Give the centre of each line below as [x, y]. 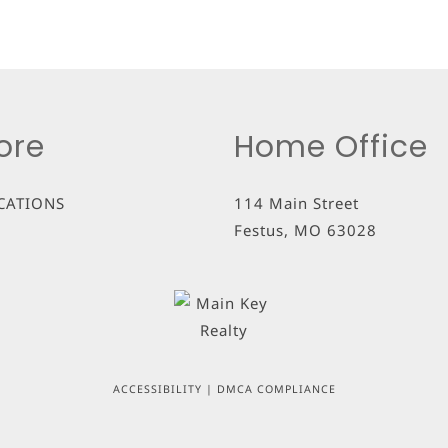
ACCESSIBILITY [157, 388]
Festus [259, 229]
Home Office [331, 147]
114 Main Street [296, 202]
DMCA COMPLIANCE [276, 388]
